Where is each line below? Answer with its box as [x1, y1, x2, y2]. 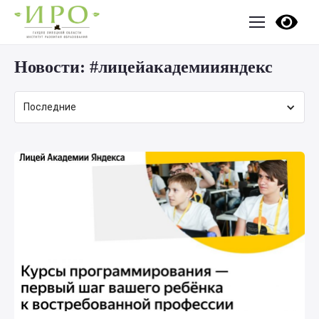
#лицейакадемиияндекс [90, 58, 273, 76]
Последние [23, 101, 76, 113]
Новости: [14, 58, 90, 76]
